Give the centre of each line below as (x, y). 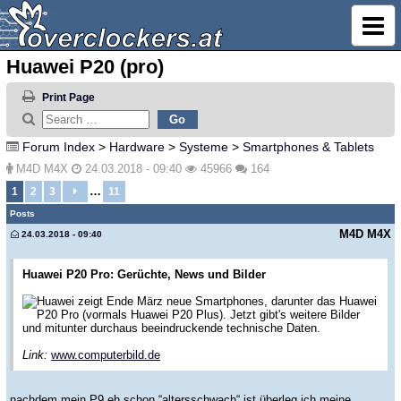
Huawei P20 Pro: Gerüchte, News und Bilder (144, 274)
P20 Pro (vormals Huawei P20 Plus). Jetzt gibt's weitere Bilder (198, 314)
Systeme (204, 146)
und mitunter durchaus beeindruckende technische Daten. (171, 328)
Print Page (68, 98)
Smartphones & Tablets (308, 146)
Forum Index (59, 146)
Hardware (137, 146)
